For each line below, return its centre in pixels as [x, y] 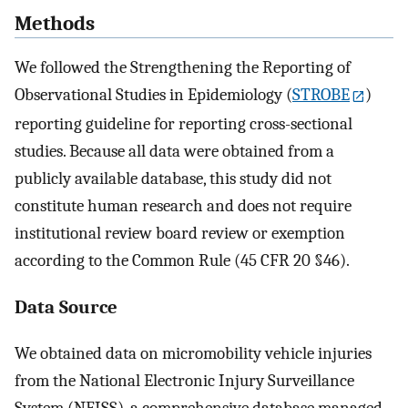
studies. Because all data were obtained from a [174, 151]
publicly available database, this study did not [173, 178]
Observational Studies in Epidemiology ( [153, 95]
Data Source [66, 307]
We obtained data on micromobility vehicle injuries [193, 354]
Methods [55, 23]
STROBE [321, 95]
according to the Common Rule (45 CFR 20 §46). [182, 260]
